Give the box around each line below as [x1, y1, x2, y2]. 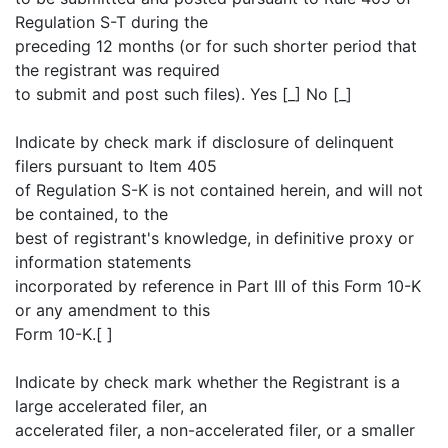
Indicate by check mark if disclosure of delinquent [15, 132, 394, 152]
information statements [15, 252, 191, 272]
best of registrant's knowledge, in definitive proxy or [15, 228, 414, 248]
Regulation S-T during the [15, 12, 208, 32]
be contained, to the [15, 204, 168, 224]
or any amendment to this [15, 300, 210, 320]
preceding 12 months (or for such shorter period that [15, 36, 417, 56]
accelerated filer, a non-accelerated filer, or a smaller [15, 420, 415, 440]
